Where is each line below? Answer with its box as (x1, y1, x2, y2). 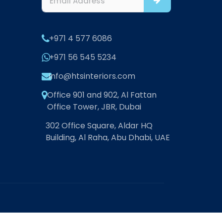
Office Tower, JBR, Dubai (47, 101, 141, 112)
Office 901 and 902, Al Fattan (47, 89, 157, 101)
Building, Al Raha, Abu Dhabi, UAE (45, 132, 170, 143)
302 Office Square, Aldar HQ (45, 120, 153, 131)
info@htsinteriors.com (49, 70, 135, 82)
